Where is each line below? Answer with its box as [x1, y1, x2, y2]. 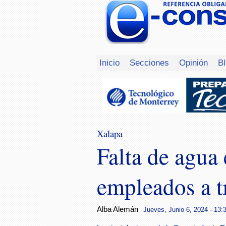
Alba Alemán [97, 205, 138, 214]
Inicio [99, 57, 120, 68]
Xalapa [97, 127, 123, 140]
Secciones [130, 57, 169, 68]
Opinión [179, 57, 208, 68]
